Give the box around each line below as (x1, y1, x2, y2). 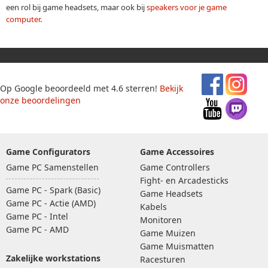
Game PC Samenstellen (6, 161, 99, 173)
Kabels (140, 200, 167, 212)
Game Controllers (140, 161, 210, 173)
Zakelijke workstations (6, 252, 100, 264)
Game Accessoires (140, 145, 214, 157)
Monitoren (140, 214, 182, 226)
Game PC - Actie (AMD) (6, 197, 96, 209)
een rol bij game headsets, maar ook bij (6, 1, 147, 13)
